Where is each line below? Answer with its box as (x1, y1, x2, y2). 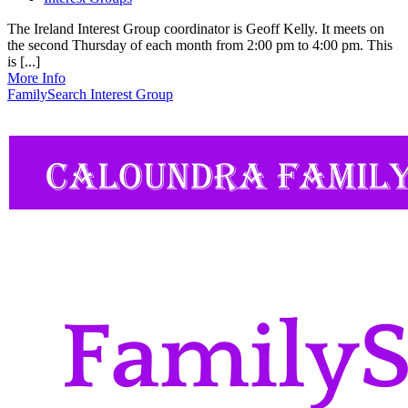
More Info (7, 69, 66, 86)
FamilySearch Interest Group (7, 86, 173, 102)
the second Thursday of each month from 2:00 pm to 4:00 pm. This (7, 36, 393, 53)
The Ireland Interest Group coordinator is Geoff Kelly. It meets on (7, 20, 384, 36)
